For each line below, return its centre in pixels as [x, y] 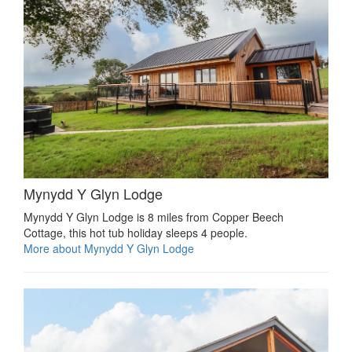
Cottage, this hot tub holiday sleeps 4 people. [136, 233]
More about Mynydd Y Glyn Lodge [109, 249]
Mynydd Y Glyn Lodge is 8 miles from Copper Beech [154, 217]
